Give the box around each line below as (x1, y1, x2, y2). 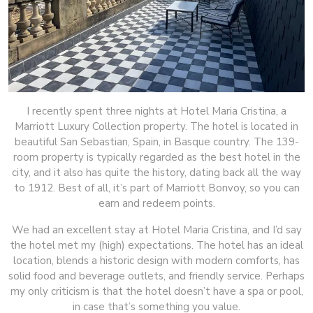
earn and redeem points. (98, 196, 215, 210)
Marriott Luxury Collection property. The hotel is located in (15, 119, 298, 133)
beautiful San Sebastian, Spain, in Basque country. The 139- (14, 134, 299, 149)
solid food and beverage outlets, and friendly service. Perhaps (8, 268, 305, 283)
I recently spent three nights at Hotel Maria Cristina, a (27, 103, 286, 118)
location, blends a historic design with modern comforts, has (13, 253, 300, 268)
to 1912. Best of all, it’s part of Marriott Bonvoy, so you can (13, 180, 300, 195)
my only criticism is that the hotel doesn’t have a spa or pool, (10, 284, 303, 298)
